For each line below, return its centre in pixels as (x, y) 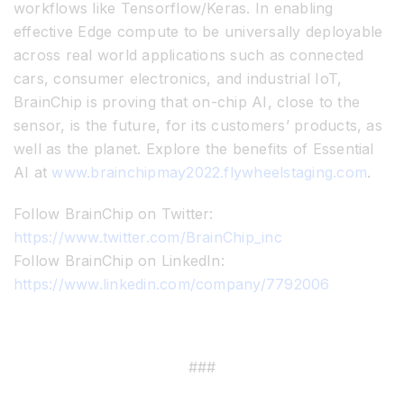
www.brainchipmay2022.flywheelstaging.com (210, 173)
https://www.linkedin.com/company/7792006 (172, 285)
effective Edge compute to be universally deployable (198, 32)
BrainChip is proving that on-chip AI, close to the (187, 102)
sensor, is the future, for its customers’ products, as (198, 126)
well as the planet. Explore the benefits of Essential (194, 149)
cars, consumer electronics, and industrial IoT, (178, 79)
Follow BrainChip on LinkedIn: (119, 261)
